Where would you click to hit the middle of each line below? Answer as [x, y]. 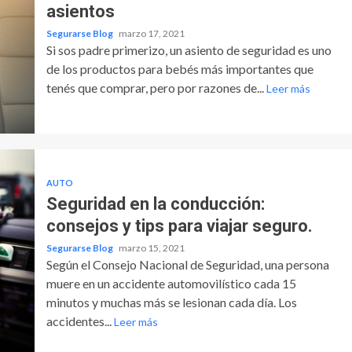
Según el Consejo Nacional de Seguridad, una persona [187, 264]
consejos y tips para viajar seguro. [179, 225]
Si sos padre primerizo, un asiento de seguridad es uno [189, 49]
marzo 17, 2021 [151, 33]
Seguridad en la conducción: [155, 203]
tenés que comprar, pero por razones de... [156, 87]
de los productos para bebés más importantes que [180, 68]
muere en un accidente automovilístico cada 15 [171, 283]
